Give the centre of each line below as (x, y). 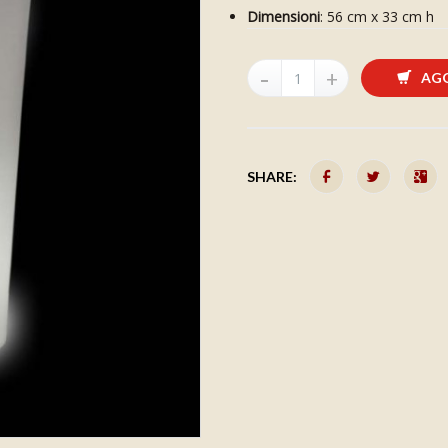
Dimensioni (284, 16)
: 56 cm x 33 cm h (377, 16)
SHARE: (274, 176)
